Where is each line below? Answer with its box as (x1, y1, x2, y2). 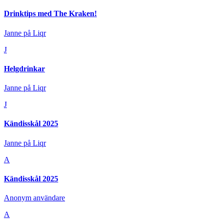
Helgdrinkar (4, 64, 45, 73)
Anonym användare (4, 194, 65, 202)
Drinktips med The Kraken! (4, 9, 97, 18)
